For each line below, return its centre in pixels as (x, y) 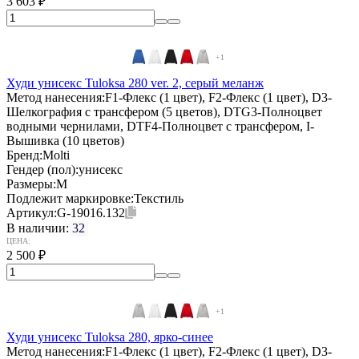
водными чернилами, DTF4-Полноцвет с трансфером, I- (160, 126)
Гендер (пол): (42, 169)
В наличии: (38, 228)
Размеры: (31, 184)
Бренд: (24, 155)
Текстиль (159, 198)
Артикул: (32, 212)
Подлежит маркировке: (70, 198)
